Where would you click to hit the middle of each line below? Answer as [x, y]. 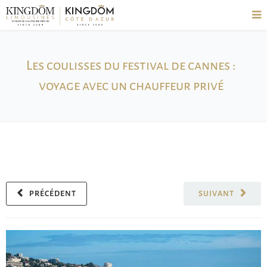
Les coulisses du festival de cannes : [131, 66]
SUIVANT [216, 194]
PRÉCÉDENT [53, 194]
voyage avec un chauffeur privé [131, 86]
